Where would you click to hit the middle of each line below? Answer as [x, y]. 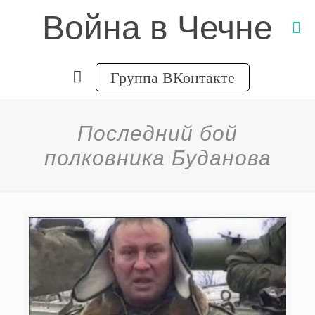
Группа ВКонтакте [172, 77]
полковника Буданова [157, 157]
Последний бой [157, 132]
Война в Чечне [157, 28]
